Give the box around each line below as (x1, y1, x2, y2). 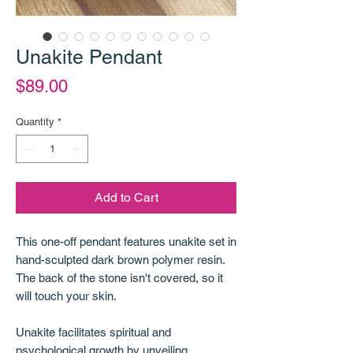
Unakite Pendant (16, 46, 162, 69)
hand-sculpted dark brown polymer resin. (16, 252, 225, 266)
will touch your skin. (16, 288, 117, 303)
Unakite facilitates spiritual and (16, 325, 171, 339)
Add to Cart (94, 189, 158, 205)
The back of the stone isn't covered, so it (16, 270, 223, 284)
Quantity (16, 116, 54, 128)
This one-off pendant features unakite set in (16, 234, 236, 248)
